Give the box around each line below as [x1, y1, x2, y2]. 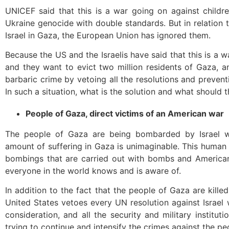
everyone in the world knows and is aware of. [5, 165, 181, 176]
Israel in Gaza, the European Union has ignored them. [5, 30, 211, 40]
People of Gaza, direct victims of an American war [26, 108, 224, 119]
